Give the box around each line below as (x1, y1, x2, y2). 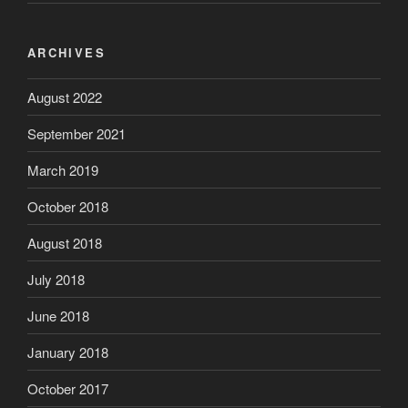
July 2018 (27, 269, 85, 289)
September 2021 (27, 123, 126, 143)
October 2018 (27, 196, 108, 216)
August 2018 (27, 232, 102, 252)
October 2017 (27, 378, 108, 398)
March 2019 (27, 159, 98, 179)
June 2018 (27, 305, 89, 325)
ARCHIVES (27, 43, 106, 61)
